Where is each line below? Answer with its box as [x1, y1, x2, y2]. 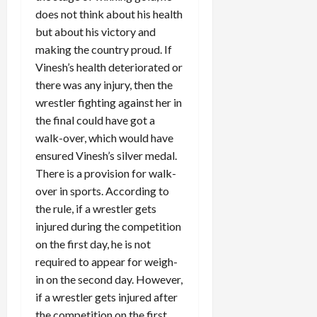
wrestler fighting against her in [35, 95, 182, 109]
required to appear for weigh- [35, 254, 178, 268]
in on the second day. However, [35, 272, 183, 286]
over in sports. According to [35, 183, 169, 197]
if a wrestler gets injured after [35, 289, 178, 304]
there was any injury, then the [35, 77, 173, 91]
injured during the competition [35, 219, 181, 233]
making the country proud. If [35, 42, 172, 56]
